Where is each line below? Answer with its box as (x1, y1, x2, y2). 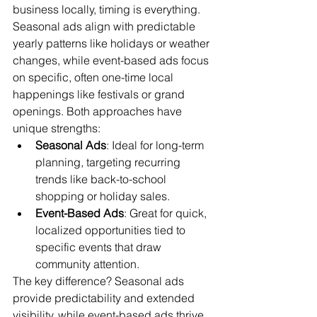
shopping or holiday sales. (35, 189, 170, 203)
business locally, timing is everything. (13, 2, 203, 16)
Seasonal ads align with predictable (13, 19, 198, 33)
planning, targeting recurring (35, 155, 183, 169)
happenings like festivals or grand (13, 87, 188, 101)
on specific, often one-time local (13, 70, 176, 84)
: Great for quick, (124, 206, 209, 220)
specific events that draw (35, 240, 164, 254)
